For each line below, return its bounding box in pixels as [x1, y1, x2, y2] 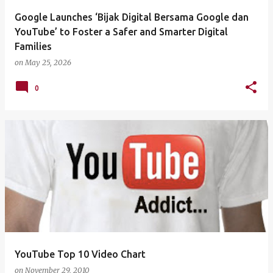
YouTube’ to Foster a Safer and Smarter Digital [15, 26, 228, 37]
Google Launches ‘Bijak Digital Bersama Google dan [15, 12, 249, 23]
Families [15, 41, 52, 52]
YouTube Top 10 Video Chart [15, 249, 146, 260]
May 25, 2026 [25, 58, 71, 67]
